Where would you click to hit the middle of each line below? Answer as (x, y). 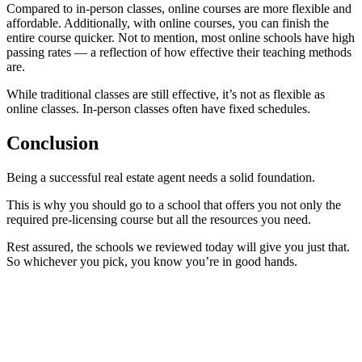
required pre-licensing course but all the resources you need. (160, 219)
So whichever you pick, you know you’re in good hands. (154, 261)
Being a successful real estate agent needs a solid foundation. (162, 177)
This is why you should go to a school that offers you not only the (174, 204)
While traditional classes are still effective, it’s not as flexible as (166, 94)
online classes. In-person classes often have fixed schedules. (158, 108)
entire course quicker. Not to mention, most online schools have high (181, 37)
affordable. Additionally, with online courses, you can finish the (168, 23)
